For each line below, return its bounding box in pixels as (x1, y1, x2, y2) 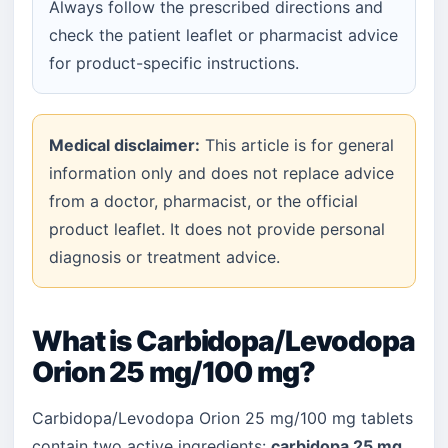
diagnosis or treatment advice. (49, 247, 280, 267)
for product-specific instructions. (49, 53, 299, 73)
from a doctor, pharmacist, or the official (49, 191, 358, 211)
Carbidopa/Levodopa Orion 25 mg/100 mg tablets (32, 408, 413, 428)
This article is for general (200, 135, 394, 155)
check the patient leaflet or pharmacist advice (49, 25, 398, 45)
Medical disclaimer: (49, 135, 200, 155)
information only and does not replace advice (49, 163, 394, 183)
